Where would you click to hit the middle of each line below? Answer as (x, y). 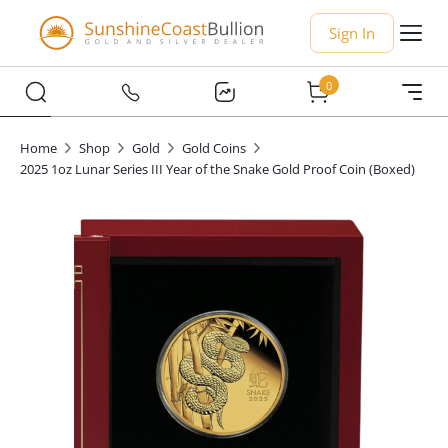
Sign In (352, 33)
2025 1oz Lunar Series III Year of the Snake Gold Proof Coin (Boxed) (217, 169)
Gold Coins (214, 148)
